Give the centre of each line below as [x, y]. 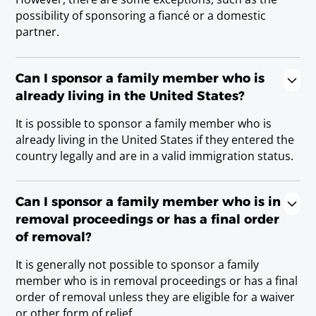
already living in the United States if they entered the [155, 139]
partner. [38, 32]
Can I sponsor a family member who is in [148, 202]
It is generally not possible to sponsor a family [138, 265]
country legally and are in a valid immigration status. [155, 156]
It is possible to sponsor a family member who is [144, 123]
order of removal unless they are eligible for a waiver [156, 297]
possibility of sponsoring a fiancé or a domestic [141, 16]
